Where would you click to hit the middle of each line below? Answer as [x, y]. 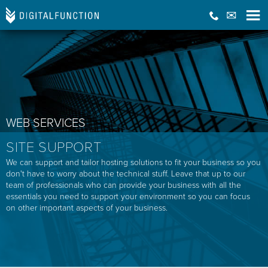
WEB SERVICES [46, 123]
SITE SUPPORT [54, 147]
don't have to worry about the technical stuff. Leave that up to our [126, 174]
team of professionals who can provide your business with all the [124, 185]
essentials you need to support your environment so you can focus [128, 197]
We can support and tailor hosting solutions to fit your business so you [133, 162]
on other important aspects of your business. [87, 208]
